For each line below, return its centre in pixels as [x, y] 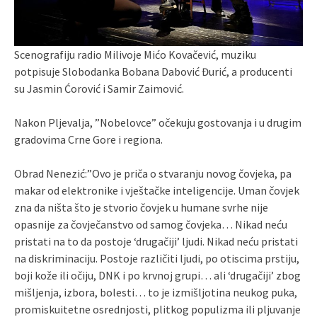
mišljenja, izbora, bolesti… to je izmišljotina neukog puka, [156, 292]
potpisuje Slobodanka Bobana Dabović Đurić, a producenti [153, 71]
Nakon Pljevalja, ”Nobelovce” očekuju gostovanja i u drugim [158, 122]
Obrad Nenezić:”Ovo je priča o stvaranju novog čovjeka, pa [153, 173]
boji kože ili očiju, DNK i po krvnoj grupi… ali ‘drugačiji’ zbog [157, 275]
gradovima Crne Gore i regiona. [88, 139]
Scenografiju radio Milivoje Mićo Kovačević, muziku [135, 54]
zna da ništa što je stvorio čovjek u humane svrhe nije [141, 207]
